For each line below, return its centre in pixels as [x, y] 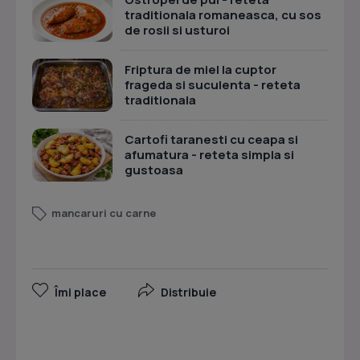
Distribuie [188, 292]
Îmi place [80, 292]
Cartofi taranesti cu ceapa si [211, 139]
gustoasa [154, 170]
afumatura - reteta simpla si [209, 155]
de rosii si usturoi [177, 30]
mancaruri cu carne [104, 213]
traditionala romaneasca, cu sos [223, 15]
